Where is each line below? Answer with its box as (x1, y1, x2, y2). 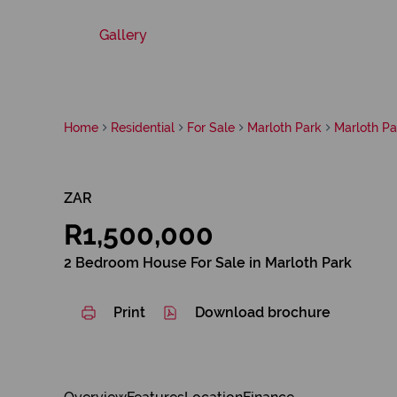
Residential (111, 120, 175, 135)
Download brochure (195, 304, 331, 321)
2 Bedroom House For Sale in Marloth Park (64, 254, 352, 271)
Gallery (99, 27, 147, 43)
